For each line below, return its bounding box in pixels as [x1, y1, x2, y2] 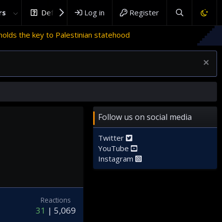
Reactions [41, 195, 71, 205]
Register [129, 7, 160, 17]
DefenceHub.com [41, 7, 101, 17]
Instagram [98, 154, 135, 164]
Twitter [98, 133, 126, 143]
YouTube [98, 143, 131, 153]
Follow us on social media [98, 111, 192, 122]
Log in [84, 7, 105, 17]
